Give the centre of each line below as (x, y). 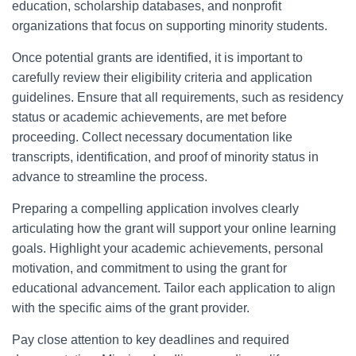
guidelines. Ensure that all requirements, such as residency (178, 97)
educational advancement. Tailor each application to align (174, 288)
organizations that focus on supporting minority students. (170, 26)
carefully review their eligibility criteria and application (162, 77)
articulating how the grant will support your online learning (174, 228)
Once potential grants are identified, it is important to (157, 58)
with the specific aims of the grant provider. (131, 308)
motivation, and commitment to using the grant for (149, 268)
